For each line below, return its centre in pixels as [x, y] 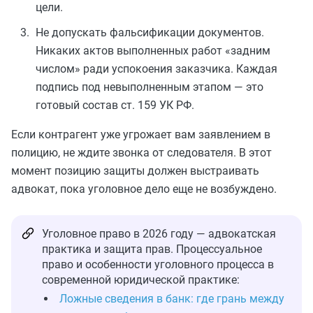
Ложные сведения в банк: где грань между [172, 298]
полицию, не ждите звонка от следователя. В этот [141, 152]
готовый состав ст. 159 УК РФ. [115, 105]
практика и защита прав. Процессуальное [152, 249]
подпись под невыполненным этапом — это [150, 87]
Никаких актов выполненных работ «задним [153, 50]
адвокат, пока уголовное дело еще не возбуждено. [144, 189]
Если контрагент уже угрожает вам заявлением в [141, 134]
